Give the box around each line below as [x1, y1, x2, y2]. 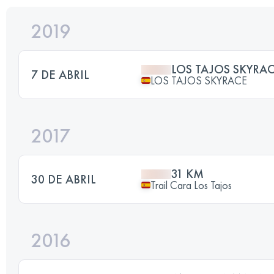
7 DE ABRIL [31, 66, 89, 83]
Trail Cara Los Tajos [150, 177, 232, 192]
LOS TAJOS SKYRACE [150, 73, 247, 87]
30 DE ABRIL [31, 171, 96, 187]
